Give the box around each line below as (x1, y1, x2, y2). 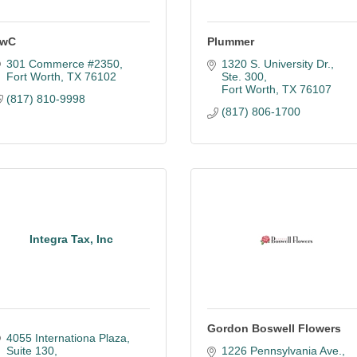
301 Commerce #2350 (6, 57, 120, 70)
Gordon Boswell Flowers (207, 322, 341, 335)
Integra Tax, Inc (29, 232, 113, 245)
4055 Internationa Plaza (6, 331, 127, 344)
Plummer (207, 35, 254, 48)
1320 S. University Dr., (221, 57, 334, 70)
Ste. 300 (221, 70, 264, 83)
